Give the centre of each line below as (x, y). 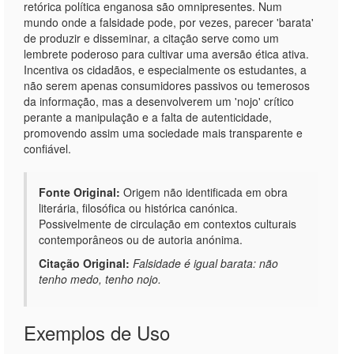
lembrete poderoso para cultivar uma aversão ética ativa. (166, 54)
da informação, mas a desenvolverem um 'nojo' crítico (159, 101)
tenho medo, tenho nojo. (100, 279)
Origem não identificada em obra (204, 192)
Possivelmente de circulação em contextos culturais (168, 224)
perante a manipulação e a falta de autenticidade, (148, 117)
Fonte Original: (79, 192)
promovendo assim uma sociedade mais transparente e (163, 133)
